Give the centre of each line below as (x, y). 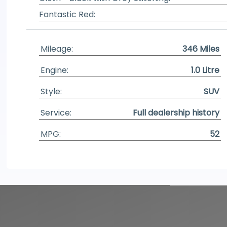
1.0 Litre (205, 70)
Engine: (54, 70)
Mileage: (56, 49)
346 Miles (201, 49)
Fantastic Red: (67, 14)
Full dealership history (176, 113)
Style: (51, 91)
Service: (56, 113)
